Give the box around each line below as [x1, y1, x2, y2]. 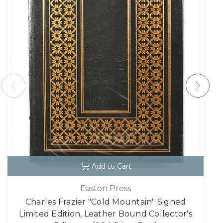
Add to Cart [91, 162, 131, 171]
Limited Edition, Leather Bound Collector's [19, 209, 192, 219]
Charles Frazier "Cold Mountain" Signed [25, 197, 186, 207]
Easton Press [80, 183, 131, 193]
